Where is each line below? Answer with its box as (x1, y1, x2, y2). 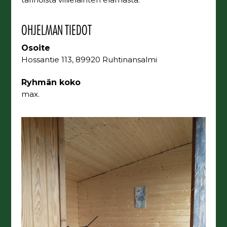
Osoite (21, 43, 51, 53)
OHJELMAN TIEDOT (21, 21, 92, 38)
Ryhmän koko (21, 77, 81, 87)
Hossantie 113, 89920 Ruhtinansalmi (21, 55, 158, 64)
